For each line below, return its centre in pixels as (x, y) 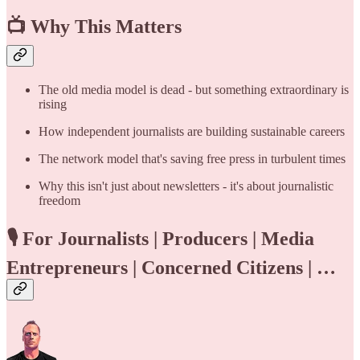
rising (53, 104)
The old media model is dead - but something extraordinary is (194, 90)
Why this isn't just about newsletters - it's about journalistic (186, 186)
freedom (59, 201)
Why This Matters (106, 27)
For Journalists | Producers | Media (168, 239)
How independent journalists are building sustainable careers (192, 132)
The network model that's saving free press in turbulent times (192, 159)
